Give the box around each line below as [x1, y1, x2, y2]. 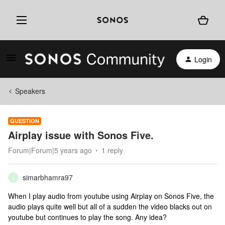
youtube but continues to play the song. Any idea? [8, 212, 167, 222]
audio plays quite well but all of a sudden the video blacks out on [8, 201, 212, 211]
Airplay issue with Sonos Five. [8, 128, 154, 142]
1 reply [101, 145, 123, 155]
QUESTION [10, 117, 39, 125]
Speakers [15, 86, 45, 96]
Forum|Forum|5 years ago [8, 145, 92, 155]
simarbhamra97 [23, 172, 73, 182]
